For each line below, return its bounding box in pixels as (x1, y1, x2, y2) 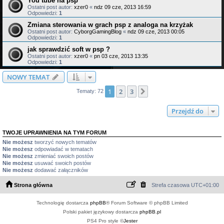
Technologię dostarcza (36, 200, 90, 206)
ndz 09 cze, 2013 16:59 (94, 3, 151, 10)
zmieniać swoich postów (33, 152, 93, 159)
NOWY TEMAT (7, 72, 49, 81)
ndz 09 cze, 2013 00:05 (127, 28, 184, 34)
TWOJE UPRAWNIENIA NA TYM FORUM (2, 129, 106, 135)
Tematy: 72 (76, 87, 105, 94)
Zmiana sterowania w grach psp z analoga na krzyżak (27, 20, 193, 28)
